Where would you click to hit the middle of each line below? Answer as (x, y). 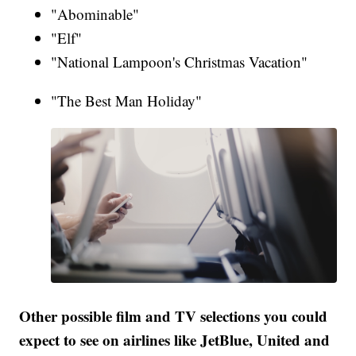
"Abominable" (95, 14)
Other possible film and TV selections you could (174, 315)
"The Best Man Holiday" (127, 101)
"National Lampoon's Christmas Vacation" (180, 62)
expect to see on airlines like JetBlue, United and (175, 339)
